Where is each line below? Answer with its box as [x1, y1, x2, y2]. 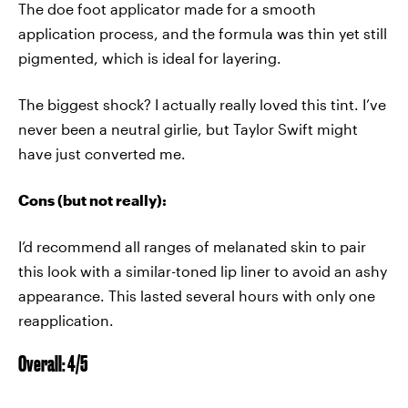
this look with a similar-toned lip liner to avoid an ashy [18, 261, 387, 280]
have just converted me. [18, 144, 186, 162]
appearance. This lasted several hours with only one [18, 286, 375, 304]
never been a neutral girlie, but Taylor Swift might [18, 119, 358, 138]
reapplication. [18, 311, 114, 329]
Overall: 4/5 [18, 351, 87, 376]
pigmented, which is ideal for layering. [18, 48, 281, 66]
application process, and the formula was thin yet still [18, 24, 387, 42]
